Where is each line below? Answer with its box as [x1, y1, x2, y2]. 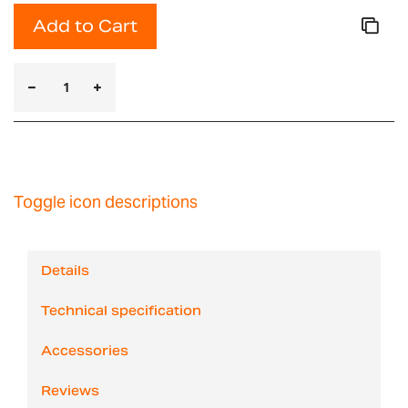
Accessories [41, 342, 128, 359]
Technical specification [41, 301, 201, 319]
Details [41, 261, 89, 279]
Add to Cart [33, 15, 138, 36]
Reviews [41, 382, 99, 399]
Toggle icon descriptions [14, 190, 198, 212]
